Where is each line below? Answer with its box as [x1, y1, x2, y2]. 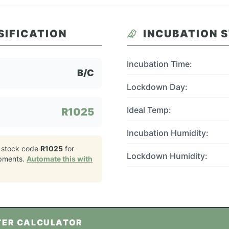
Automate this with [27, 154, 93, 163]
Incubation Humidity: [127, 128, 209, 138]
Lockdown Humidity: [127, 151, 208, 161]
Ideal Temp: [127, 105, 171, 115]
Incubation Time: [127, 59, 192, 69]
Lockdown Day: [127, 82, 188, 92]
